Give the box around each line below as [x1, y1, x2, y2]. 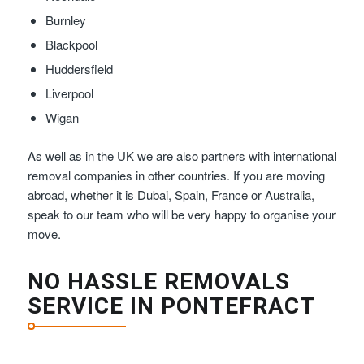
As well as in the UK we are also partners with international [27, 146, 336, 164]
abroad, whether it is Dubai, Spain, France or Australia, [27, 185, 314, 203]
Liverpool [45, 84, 93, 102]
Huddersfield [45, 59, 113, 77]
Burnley [45, 11, 86, 28]
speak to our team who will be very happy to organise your [27, 205, 336, 223]
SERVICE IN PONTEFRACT [27, 292, 315, 320]
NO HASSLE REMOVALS [27, 268, 290, 296]
